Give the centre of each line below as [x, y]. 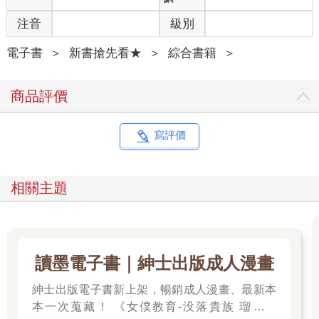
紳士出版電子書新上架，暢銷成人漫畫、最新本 [154, 290]
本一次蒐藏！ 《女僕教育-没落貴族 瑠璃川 [154, 307]
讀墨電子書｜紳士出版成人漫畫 [154, 263]
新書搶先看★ [105, 53]
